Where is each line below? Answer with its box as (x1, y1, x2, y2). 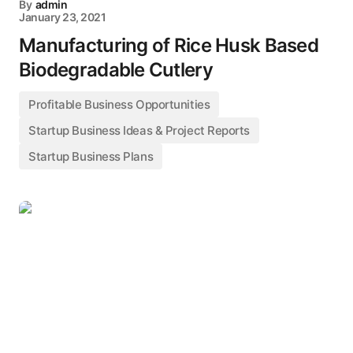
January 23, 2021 (19, 10, 106, 24)
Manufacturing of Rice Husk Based (19, 34, 318, 57)
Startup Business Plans (28, 149, 154, 164)
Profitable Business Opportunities (28, 97, 210, 112)
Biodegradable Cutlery (19, 58, 213, 81)
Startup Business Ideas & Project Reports (28, 123, 250, 138)
